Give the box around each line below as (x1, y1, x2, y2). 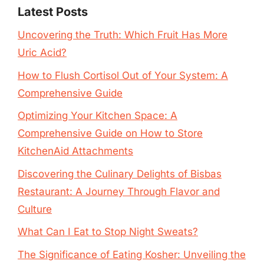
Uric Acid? (18, 47, 67, 58)
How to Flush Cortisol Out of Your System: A (18, 69, 228, 81)
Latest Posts (18, 5, 88, 19)
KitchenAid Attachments (18, 145, 133, 157)
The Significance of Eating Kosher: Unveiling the (18, 248, 246, 260)
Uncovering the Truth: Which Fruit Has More (18, 29, 227, 41)
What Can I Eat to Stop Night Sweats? (18, 226, 198, 237)
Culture (18, 203, 52, 215)
